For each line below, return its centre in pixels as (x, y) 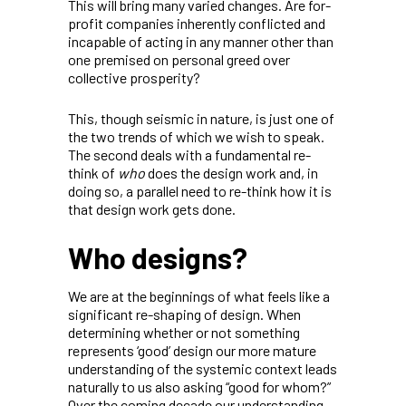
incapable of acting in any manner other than (201, 41)
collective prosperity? (134, 77)
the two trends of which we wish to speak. (196, 136)
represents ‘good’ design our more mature (192, 350)
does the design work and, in (232, 172)
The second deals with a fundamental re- (189, 154)
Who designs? (158, 257)
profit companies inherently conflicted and (197, 23)
